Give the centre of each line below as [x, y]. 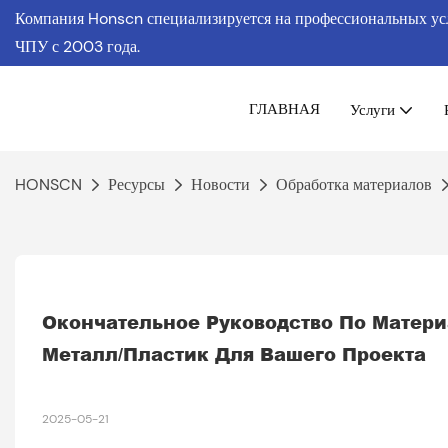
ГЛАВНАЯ [284, 108]
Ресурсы [136, 184]
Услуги [372, 109]
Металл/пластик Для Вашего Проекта [233, 353]
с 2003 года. [96, 46]
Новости [220, 184]
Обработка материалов [354, 184]
